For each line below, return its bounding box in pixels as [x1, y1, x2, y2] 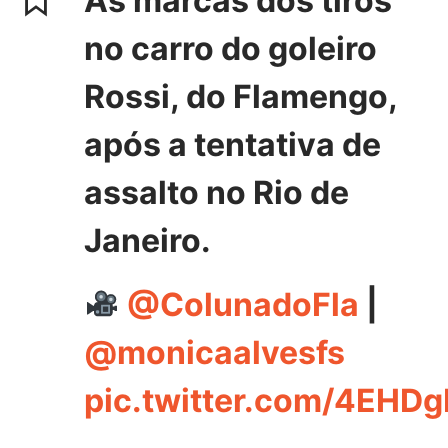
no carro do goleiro [84, 28, 377, 68]
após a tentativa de [84, 124, 381, 164]
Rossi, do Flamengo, [84, 76, 397, 116]
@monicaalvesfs [84, 332, 345, 372]
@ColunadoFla [127, 284, 360, 324]
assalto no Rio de [84, 172, 349, 212]
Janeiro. [84, 220, 211, 260]
